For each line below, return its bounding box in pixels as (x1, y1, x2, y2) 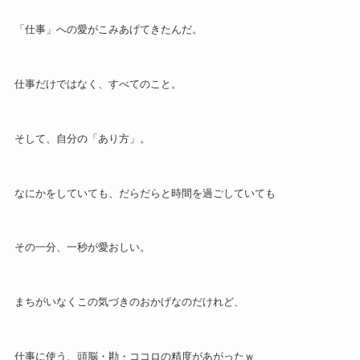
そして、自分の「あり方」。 (14, 132, 150, 145)
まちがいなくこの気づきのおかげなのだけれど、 (14, 296, 244, 309)
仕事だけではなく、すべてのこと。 (14, 77, 182, 90)
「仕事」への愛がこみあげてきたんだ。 (14, 23, 202, 36)
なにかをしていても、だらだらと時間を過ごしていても (14, 186, 276, 199)
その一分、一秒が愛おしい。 (14, 241, 150, 254)
